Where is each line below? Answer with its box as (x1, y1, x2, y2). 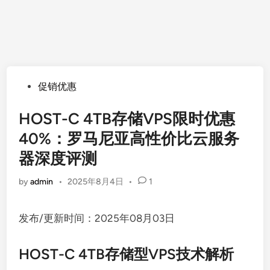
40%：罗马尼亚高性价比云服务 (19, 129, 240, 148)
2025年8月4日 (67, 177, 124, 187)
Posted (18, 80, 48, 92)
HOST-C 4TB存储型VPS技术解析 (19, 245, 234, 263)
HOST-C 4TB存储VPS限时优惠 (19, 109, 236, 128)
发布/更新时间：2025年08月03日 (19, 212, 175, 224)
